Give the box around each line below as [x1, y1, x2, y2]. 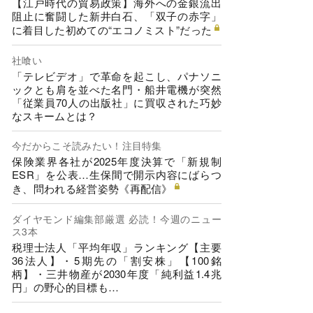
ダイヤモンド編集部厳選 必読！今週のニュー [12, 211, 221, 226]
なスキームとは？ [12, 108, 98, 123]
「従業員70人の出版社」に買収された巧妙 [12, 94, 221, 110]
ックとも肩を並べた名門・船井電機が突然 [12, 81, 221, 96]
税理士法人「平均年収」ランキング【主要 [12, 239, 221, 254]
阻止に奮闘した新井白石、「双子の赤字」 [12, 8, 221, 24]
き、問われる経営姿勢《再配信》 [12, 181, 173, 196]
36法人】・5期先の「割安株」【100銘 [12, 252, 221, 268]
